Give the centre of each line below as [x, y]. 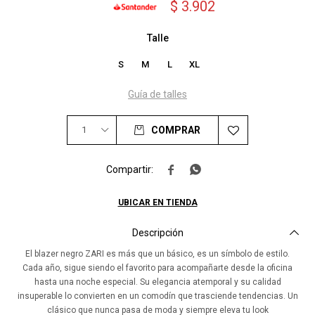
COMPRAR [176, 130]
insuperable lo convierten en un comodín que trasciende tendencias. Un [157, 296]
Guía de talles [157, 94]
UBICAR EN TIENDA [157, 202]
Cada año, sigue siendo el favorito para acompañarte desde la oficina [157, 268]
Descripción [157, 233]
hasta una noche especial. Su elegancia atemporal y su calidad [157, 282]
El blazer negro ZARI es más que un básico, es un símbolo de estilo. [157, 254]
